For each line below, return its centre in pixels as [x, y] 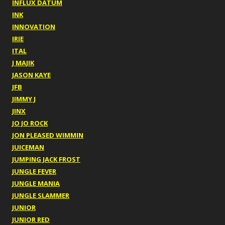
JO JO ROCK [30, 123]
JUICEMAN [28, 147]
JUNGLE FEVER [34, 172]
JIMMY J [24, 99]
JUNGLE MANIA [36, 184]
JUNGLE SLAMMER [41, 196]
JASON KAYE [31, 75]
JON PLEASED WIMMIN [48, 135]
